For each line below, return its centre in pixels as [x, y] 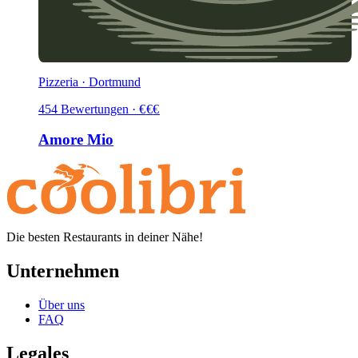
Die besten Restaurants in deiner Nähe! [105, 237]
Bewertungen [95, 109]
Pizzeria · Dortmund [89, 82]
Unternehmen [63, 270]
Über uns [62, 304]
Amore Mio [76, 140]
